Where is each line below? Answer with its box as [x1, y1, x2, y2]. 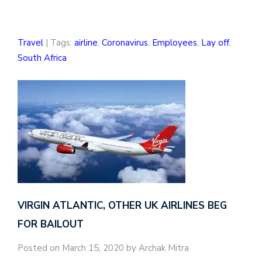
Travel [18, 37, 43, 49]
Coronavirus [102, 37, 148, 49]
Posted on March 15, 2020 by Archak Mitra [18, 242, 189, 254]
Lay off [201, 37, 229, 49]
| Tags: [43, 37, 74, 49]
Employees [152, 37, 197, 49]
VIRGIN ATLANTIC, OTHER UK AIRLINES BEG [18, 199, 227, 213]
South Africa [18, 52, 67, 64]
